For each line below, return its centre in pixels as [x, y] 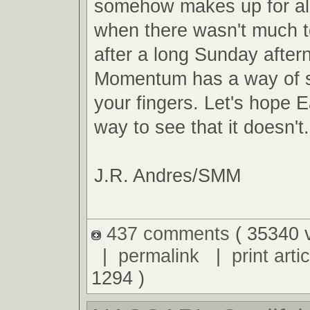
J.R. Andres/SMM [167, 175]
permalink [158, 256]
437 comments [168, 234]
